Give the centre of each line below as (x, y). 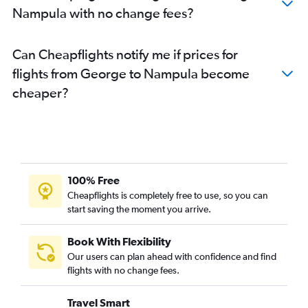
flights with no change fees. (123, 270)
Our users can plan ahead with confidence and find (172, 256)
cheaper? (41, 92)
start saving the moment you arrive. (139, 209)
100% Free (93, 180)
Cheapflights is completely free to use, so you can (168, 195)
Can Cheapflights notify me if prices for (125, 54)
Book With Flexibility (119, 241)
